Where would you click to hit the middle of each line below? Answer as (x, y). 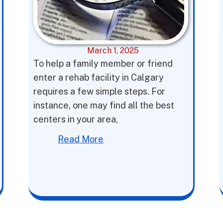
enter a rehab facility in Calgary (99, 77)
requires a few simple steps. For (100, 91)
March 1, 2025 (113, 51)
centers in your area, (76, 119)
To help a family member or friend (103, 63)
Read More (81, 139)
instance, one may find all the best (104, 105)
